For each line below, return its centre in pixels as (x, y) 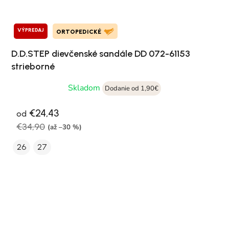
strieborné (33, 67)
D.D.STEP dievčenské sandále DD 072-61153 (101, 54)
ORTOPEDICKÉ (79, 32)
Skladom (85, 88)
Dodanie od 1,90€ (132, 89)
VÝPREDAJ (31, 30)
